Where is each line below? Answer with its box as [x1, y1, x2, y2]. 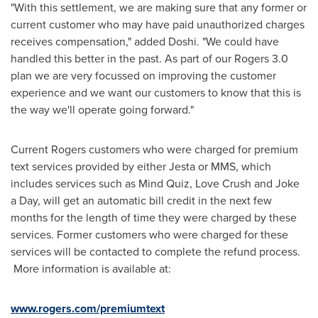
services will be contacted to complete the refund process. [11, 243, 300, 260]
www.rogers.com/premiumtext [11, 300, 165, 317]
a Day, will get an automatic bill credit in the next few [11, 192, 272, 209]
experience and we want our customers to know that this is [11, 84, 301, 101]
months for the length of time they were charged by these [11, 209, 297, 226]
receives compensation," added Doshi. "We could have [11, 33, 279, 50]
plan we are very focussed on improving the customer [11, 67, 276, 84]
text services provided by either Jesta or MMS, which [11, 158, 271, 175]
